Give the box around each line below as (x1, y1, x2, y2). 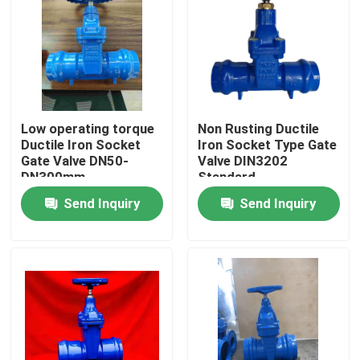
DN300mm (21, 169, 86, 186)
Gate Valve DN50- (21, 153, 129, 170)
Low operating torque (21, 121, 155, 137)
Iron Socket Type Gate (197, 137, 337, 153)
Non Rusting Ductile (197, 121, 319, 137)
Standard (197, 169, 256, 186)
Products (28, 296, 85, 313)
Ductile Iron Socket (21, 137, 141, 153)
